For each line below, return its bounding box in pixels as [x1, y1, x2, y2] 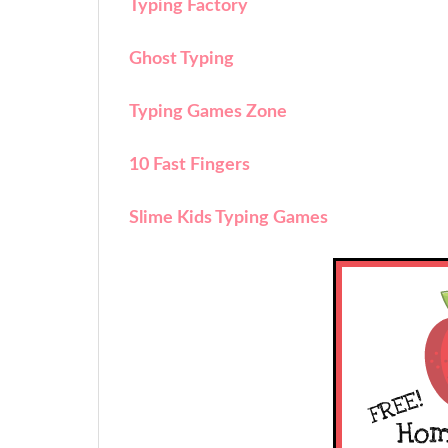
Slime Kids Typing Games [129, 209, 328, 227]
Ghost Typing [129, 50, 234, 68]
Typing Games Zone [129, 103, 287, 121]
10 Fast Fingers [129, 156, 250, 174]
